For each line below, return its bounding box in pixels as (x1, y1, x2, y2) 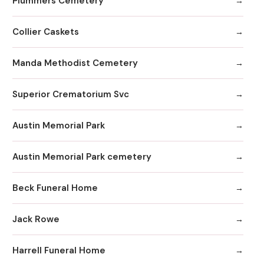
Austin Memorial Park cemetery (12, 150, 151, 163)
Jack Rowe (12, 213, 60, 225)
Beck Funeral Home (12, 181, 98, 194)
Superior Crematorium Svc (12, 88, 129, 100)
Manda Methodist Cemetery (12, 57, 138, 69)
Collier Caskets (12, 25, 79, 38)
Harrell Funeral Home (12, 244, 105, 256)
